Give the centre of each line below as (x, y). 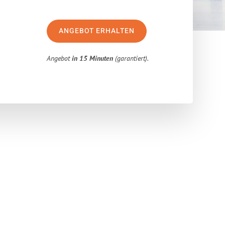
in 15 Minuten (93, 58)
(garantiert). (131, 58)
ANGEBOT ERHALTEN (97, 31)
